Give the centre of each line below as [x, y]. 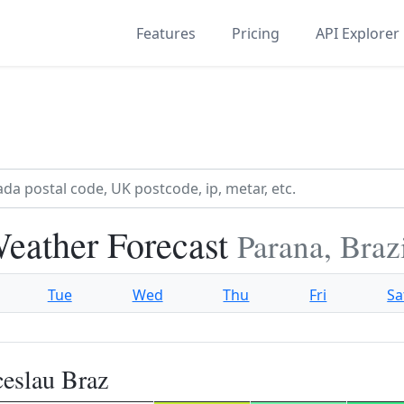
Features [166, 33]
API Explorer [358, 33]
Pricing [256, 33]
